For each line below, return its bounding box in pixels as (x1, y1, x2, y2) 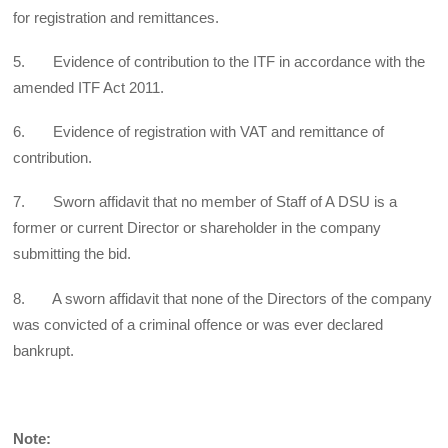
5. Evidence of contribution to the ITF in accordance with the (13, 52, 426, 70)
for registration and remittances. (13, 8, 220, 26)
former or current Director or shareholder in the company (13, 219, 382, 237)
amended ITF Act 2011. (13, 78, 165, 96)
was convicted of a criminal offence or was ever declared (13, 315, 384, 333)
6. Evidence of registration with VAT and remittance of (13, 123, 385, 141)
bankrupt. (13, 341, 75, 359)
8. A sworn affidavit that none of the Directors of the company (13, 289, 433, 307)
